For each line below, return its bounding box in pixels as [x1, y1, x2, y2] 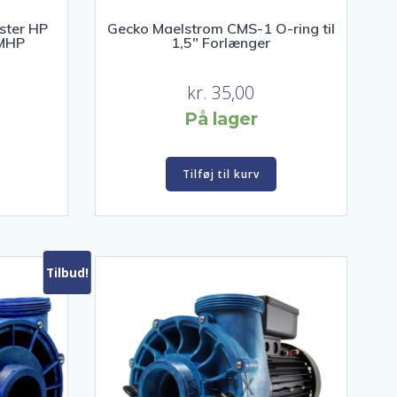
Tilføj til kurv [182, 166, 260, 182]
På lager [183, 108, 258, 130]
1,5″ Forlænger [171, 33, 271, 51]
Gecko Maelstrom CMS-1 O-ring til [106, 19, 335, 37]
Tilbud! [45, 263, 89, 281]
